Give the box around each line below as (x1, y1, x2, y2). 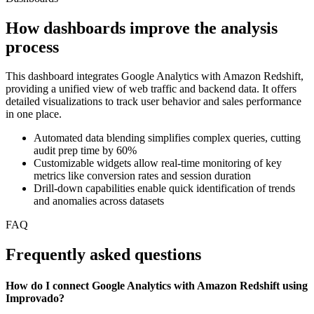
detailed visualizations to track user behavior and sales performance (6, 95, 301, 108)
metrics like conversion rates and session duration (34, 170, 251, 182)
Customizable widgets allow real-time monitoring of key (34, 157, 282, 170)
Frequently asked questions (6, 245, 201, 264)
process (6, 37, 59, 56)
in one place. (6, 108, 62, 121)
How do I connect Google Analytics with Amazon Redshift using (6, 279, 308, 292)
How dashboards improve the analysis (6, 18, 278, 37)
